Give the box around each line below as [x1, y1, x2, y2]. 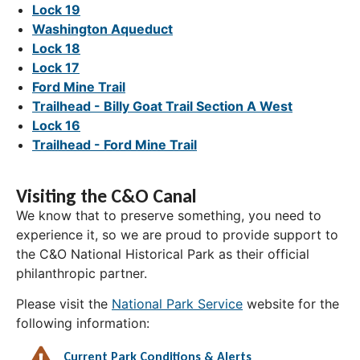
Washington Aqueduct [32, 21, 173, 38]
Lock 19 [32, 2, 80, 18]
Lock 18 [32, 40, 80, 57]
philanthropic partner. [16, 265, 147, 282]
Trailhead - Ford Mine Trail [32, 137, 197, 153]
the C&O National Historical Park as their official [16, 246, 309, 263]
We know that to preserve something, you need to [16, 207, 321, 224]
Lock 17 [32, 59, 80, 76]
